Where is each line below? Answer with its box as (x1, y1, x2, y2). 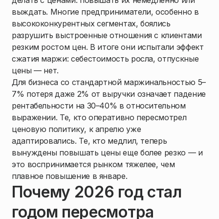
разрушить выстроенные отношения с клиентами (12, 30, 202, 41)
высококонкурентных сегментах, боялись (12, 19, 171, 29)
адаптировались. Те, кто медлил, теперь (12, 136, 167, 146)
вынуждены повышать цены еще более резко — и (12, 148, 203, 158)
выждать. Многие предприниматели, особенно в (12, 7, 199, 17)
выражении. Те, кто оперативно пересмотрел (12, 112, 187, 123)
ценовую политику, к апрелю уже (12, 124, 141, 134)
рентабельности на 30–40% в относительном (12, 101, 186, 111)
